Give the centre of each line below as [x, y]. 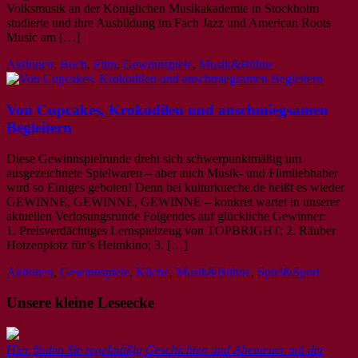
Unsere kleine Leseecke [80, 303]
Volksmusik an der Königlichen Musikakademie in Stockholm [163, 9]
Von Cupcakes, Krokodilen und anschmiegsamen [167, 109]
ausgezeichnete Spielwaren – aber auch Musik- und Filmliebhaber [172, 173]
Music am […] [43, 38]
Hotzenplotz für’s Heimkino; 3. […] [97, 245]
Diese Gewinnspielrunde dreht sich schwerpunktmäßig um [154, 158]
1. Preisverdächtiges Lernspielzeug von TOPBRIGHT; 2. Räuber [171, 230]
